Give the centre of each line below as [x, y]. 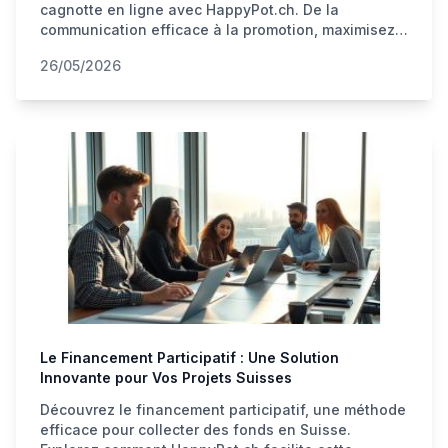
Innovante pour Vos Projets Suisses [166, 377]
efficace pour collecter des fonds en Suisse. [195, 429]
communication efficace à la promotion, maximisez [217, 29]
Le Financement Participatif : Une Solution [189, 357]
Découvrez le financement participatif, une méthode [223, 409]
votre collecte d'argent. [121, 49]
